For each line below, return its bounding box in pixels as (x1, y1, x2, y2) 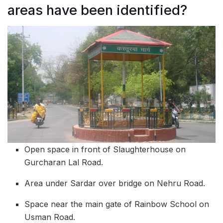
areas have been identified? (7, 1, 187, 18)
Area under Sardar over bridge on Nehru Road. (24, 178, 206, 189)
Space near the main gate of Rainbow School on (24, 199, 210, 210)
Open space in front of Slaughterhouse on (24, 144, 186, 155)
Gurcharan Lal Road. (24, 157, 104, 168)
